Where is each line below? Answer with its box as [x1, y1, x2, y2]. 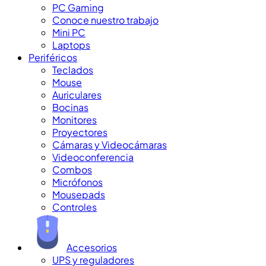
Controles [52, 200, 97, 213]
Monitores [52, 113, 97, 126]
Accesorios [66, 240, 117, 254]
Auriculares [52, 88, 102, 101]
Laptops [52, 38, 90, 51]
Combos [52, 163, 92, 176]
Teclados [52, 63, 93, 76]
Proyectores [52, 125, 107, 138]
